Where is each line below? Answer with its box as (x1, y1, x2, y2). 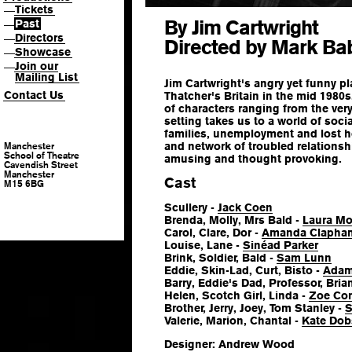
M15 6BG (4, 178, 44, 189)
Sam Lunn (277, 251, 332, 264)
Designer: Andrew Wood (164, 337, 295, 350)
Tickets (15, 3, 53, 16)
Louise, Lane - (164, 238, 243, 251)
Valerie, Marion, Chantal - (164, 313, 302, 327)
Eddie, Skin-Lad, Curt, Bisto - (164, 263, 323, 277)
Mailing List (15, 71, 78, 83)
